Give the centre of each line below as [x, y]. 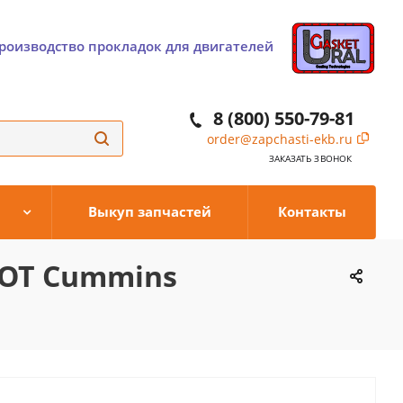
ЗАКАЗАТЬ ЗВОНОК [310, 158]
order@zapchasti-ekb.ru [280, 139]
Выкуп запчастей [150, 211]
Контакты [312, 211]
